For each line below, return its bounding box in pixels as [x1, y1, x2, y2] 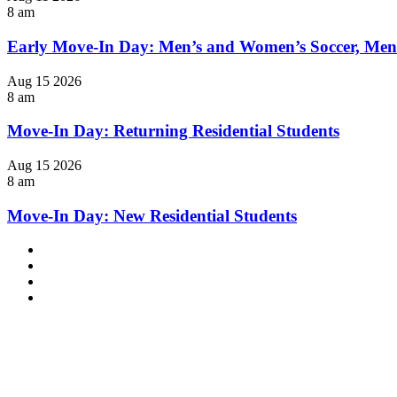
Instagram [42, 289, 97, 305]
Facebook [42, 241, 97, 257]
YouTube [42, 273, 93, 289]
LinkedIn [42, 257, 93, 273]
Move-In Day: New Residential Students [7, 206, 297, 225]
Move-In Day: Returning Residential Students [7, 121, 339, 141]
